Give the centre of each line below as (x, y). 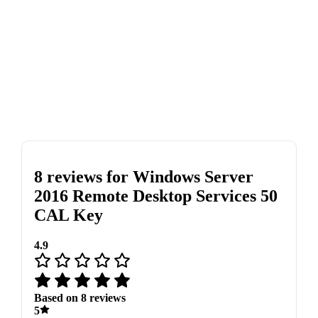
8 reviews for (83, 176)
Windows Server (193, 176)
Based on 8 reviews (79, 297)
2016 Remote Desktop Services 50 (155, 196)
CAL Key (68, 215)
